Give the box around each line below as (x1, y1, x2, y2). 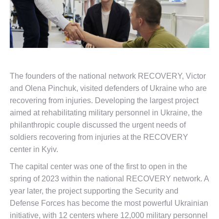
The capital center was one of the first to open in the (10, 162, 187, 171)
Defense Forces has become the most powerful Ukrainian (10, 199, 208, 207)
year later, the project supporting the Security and (10, 187, 178, 195)
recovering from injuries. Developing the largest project (10, 96, 198, 105)
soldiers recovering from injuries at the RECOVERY (10, 133, 188, 141)
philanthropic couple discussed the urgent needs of (10, 121, 186, 129)
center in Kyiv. (10, 145, 58, 153)
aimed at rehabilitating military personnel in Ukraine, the (10, 109, 202, 117)
